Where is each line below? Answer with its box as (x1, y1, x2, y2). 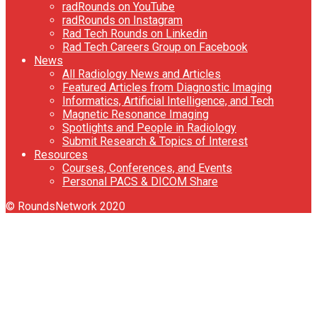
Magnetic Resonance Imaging (62, 107, 209, 121)
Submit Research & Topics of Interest (62, 134, 248, 148)
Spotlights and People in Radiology (62, 120, 236, 134)
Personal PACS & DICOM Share (62, 174, 218, 188)
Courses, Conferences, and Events (62, 161, 232, 175)
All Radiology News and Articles (62, 67, 221, 81)
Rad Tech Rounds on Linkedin (62, 26, 207, 40)
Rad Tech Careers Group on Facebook (62, 40, 248, 54)
